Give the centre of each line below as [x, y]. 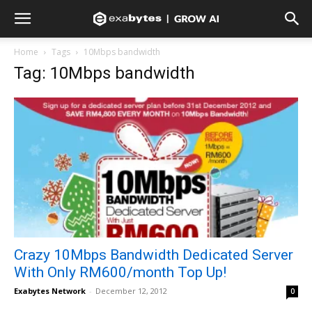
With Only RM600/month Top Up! [120, 273]
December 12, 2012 [131, 291]
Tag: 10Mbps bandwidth [104, 73]
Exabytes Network [50, 291]
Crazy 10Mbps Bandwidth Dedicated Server [154, 255]
